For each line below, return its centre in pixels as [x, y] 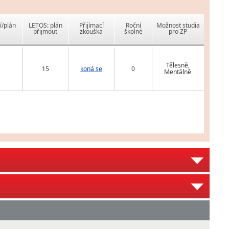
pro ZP [178, 32]
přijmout [45, 32]
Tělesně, [178, 65]
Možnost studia [178, 26]
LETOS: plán [45, 26]
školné [133, 32]
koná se [91, 69]
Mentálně [178, 72]
